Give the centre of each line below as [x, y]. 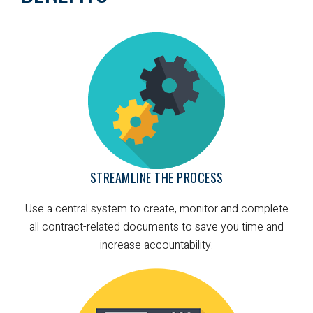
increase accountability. [156, 245]
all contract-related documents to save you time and [156, 227]
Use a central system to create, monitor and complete [156, 209]
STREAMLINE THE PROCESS [156, 177]
